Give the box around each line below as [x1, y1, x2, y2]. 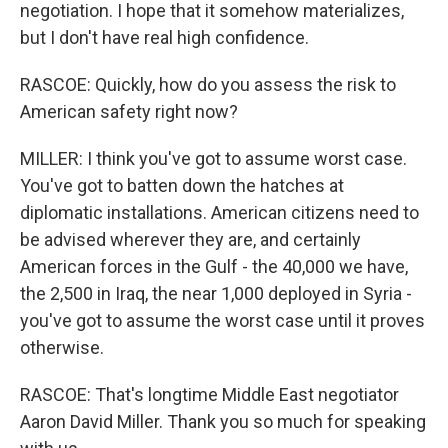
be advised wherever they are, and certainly [20, 229, 361, 250]
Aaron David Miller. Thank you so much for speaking [20, 411, 426, 432]
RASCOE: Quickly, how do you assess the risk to [20, 74, 396, 95]
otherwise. [20, 337, 104, 358]
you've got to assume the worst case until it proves [20, 310, 425, 331]
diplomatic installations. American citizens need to [20, 202, 419, 223]
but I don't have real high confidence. [20, 27, 309, 48]
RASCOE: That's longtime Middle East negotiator [20, 384, 399, 405]
